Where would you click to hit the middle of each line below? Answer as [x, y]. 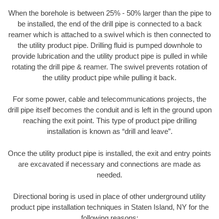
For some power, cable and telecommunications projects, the [109, 99]
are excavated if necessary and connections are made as [109, 164]
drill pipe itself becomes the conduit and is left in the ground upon [109, 110]
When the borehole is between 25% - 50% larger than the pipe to [109, 13]
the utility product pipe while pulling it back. [109, 77]
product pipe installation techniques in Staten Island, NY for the [109, 207]
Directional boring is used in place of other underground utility [109, 197]
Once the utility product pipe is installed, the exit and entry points [109, 153]
